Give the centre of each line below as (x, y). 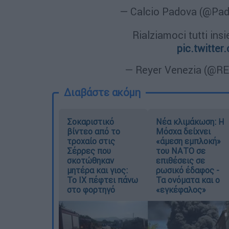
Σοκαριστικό (90, 122)
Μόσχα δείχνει (183, 131)
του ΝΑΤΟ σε (180, 151)
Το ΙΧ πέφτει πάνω (102, 180)
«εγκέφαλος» (181, 190)
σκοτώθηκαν (90, 161)
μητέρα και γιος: (97, 170)
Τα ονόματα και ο (188, 180)
